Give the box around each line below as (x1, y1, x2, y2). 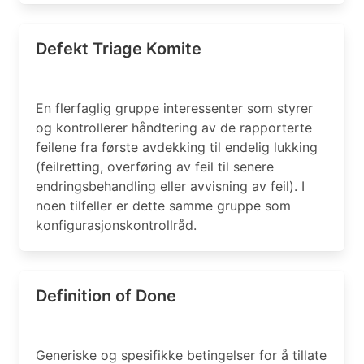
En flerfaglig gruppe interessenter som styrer (36, 100, 313, 116)
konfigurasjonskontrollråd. (36, 217, 197, 233)
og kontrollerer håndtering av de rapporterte (36, 119, 312, 136)
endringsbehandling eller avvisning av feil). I (36, 178, 305, 194)
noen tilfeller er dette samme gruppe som (36, 197, 291, 214)
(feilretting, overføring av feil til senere (36, 158, 274, 175)
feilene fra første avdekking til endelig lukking (36, 139, 318, 155)
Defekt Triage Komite (36, 39, 201, 58)
